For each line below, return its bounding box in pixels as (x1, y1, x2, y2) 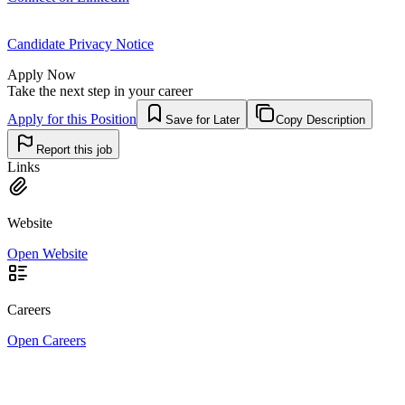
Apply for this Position (7, 110, 137, 127)
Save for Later (165, 112, 240, 127)
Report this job (36, 142, 112, 156)
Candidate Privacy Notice (7, 35, 154, 52)
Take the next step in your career (7, 82, 193, 99)
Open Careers (7, 332, 86, 348)
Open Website (7, 245, 88, 261)
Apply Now (7, 66, 76, 82)
